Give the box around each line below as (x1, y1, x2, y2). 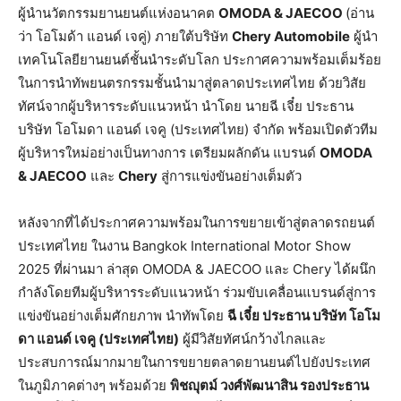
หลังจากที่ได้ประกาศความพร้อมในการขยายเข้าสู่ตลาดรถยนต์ (18, 214, 375, 232)
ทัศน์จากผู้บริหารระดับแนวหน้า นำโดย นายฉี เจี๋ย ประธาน (18, 98, 354, 115)
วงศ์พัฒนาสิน (220, 377, 297, 395)
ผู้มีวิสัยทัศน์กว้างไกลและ (179, 330, 326, 348)
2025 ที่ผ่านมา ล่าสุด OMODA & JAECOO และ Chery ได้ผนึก (18, 260, 376, 278)
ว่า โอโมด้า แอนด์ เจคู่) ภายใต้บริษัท (18, 28, 232, 46)
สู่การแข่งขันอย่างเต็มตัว (158, 167, 302, 185)
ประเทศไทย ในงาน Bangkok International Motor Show (18, 237, 351, 255)
